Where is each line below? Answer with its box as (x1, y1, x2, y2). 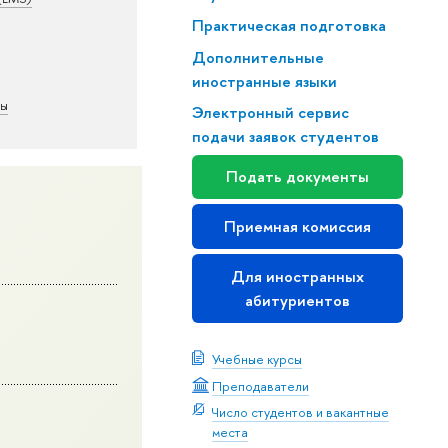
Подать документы (225, 165, 369, 187)
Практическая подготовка (191, 14, 386, 36)
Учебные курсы (211, 350, 302, 369)
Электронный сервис (191, 102, 349, 124)
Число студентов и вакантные (211, 403, 389, 422)
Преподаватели (211, 376, 309, 395)
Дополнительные (191, 46, 324, 68)
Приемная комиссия (223, 215, 371, 237)
